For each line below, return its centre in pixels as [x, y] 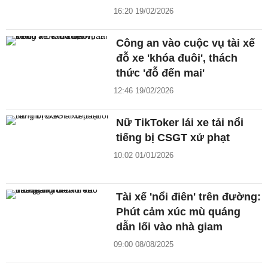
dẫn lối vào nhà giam [170, 226]
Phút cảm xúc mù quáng [179, 211]
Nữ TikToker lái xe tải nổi [180, 123]
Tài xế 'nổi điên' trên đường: [189, 197]
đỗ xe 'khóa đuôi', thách [177, 58]
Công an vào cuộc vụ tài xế [186, 43]
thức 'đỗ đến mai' [161, 73]
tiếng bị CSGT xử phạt [173, 138]
